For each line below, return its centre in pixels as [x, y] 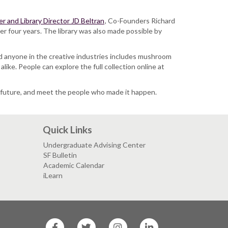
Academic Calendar [74, 165]
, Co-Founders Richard [140, 21]
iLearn [53, 176]
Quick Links [67, 130]
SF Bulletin [60, 155]
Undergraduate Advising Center [94, 145]
